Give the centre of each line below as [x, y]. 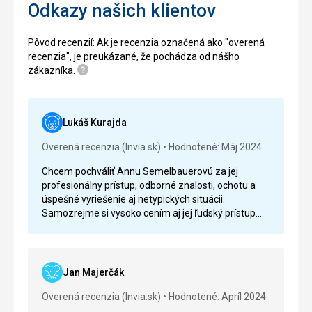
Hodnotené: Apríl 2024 [217, 297]
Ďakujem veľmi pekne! [90, 227]
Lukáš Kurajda [95, 123]
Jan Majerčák [93, 272]
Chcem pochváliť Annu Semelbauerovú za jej [140, 171]
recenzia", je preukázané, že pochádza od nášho [134, 56]
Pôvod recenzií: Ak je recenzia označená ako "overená [146, 42]
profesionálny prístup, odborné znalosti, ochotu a [149, 185]
